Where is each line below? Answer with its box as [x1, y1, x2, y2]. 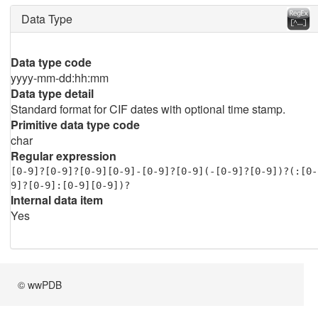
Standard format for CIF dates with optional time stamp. [10, 101, 285, 117]
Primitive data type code [10, 116, 140, 133]
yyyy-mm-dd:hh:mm [10, 70, 109, 86]
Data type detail [10, 85, 94, 102]
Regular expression [10, 148, 116, 164]
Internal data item [10, 192, 103, 208]
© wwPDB [18, 278, 62, 292]
